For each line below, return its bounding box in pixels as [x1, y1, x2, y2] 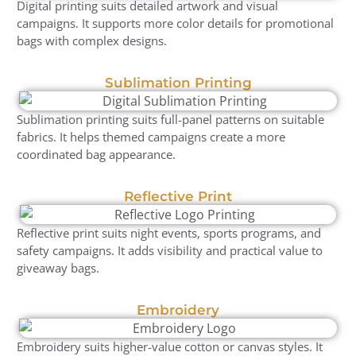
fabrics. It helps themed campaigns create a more [17, 128, 285, 145]
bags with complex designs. [17, 32, 167, 48]
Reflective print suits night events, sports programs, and [17, 225, 321, 242]
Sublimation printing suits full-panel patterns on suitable [17, 110, 324, 127]
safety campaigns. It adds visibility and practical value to [17, 242, 323, 259]
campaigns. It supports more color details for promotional [17, 14, 334, 31]
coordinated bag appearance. [17, 145, 176, 162]
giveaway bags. [17, 260, 99, 277]
